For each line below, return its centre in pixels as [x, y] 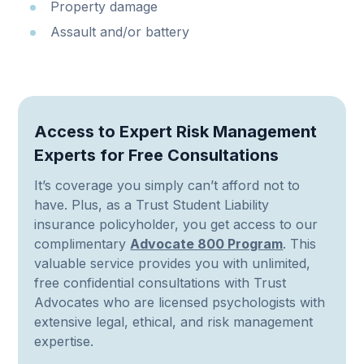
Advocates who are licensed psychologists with [180, 303]
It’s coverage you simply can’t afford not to [167, 186]
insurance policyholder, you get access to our [176, 225]
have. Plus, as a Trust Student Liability [152, 205]
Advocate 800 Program [207, 244]
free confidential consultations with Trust [160, 283]
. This [300, 244]
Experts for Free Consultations [157, 156]
